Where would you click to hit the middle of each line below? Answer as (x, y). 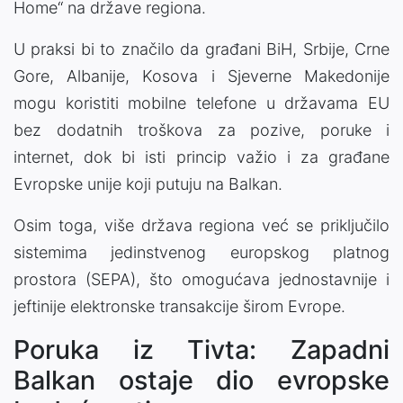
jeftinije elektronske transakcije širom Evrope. (179, 306)
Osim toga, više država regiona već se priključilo (201, 225)
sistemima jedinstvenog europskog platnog (201, 252)
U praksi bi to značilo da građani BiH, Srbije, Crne (201, 49)
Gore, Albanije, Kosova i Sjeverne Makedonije (201, 76)
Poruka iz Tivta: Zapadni (201, 349)
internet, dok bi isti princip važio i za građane (201, 157)
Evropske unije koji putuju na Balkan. (148, 184)
